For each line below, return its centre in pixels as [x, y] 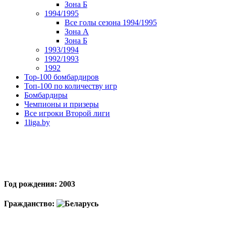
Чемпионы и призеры [62, 104]
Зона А [77, 32]
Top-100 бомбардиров [62, 77]
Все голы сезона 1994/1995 [111, 22]
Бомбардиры [46, 95]
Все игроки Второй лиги [67, 113]
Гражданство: [30, 204]
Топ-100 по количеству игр [71, 86]
